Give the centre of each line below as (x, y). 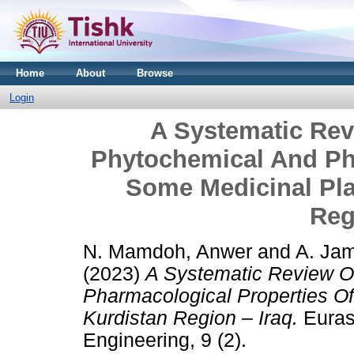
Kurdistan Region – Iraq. (190, 318)
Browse (155, 73)
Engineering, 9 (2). (165, 340)
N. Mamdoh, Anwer (168, 251)
